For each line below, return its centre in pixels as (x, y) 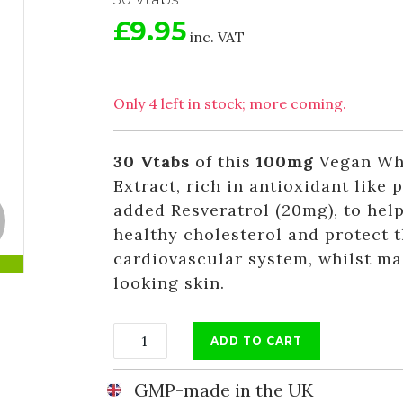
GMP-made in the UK (223, 390)
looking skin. (169, 283)
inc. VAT (217, 37)
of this (223, 161)
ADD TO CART (256, 340)
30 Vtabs (151, 161)
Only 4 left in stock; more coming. (229, 103)
